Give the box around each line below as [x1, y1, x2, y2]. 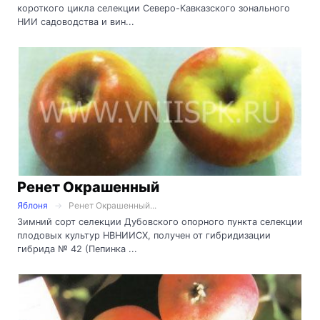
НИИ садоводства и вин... [17, 16, 134, 27]
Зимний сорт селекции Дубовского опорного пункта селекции [17, 216, 303, 228]
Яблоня [17, 199, 48, 211]
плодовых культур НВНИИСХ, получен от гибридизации [17, 230, 271, 241]
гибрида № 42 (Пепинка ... [17, 244, 137, 255]
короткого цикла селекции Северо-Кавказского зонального [17, 2, 290, 14]
